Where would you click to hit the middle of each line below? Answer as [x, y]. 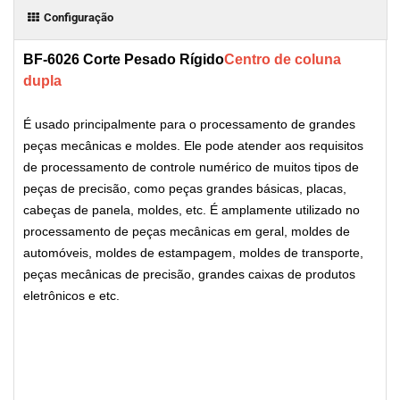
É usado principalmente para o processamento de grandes [189, 124]
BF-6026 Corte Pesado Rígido [124, 59]
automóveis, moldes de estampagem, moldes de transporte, [193, 253]
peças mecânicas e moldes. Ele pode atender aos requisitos [193, 146]
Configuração [79, 17]
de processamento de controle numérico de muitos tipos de [191, 167]
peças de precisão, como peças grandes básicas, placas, [185, 188]
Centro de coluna [283, 59]
